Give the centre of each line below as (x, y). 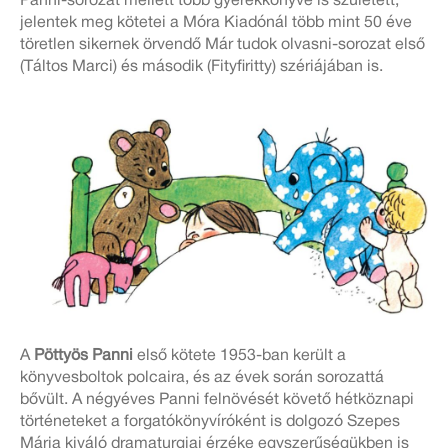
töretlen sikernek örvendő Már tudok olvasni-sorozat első (222, 44)
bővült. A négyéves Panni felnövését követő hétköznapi (217, 399)
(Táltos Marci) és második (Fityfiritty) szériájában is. (201, 66)
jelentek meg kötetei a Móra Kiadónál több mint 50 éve (216, 22)
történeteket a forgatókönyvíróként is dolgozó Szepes (210, 421)
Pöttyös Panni (83, 355)
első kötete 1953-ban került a (239, 355)
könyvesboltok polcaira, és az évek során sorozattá (202, 377)
